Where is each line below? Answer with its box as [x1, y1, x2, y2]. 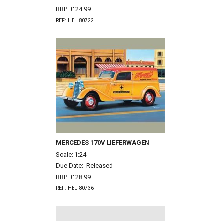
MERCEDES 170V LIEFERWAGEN [55, 138, 149, 146]
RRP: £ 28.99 [55, 173, 91, 181]
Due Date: [55, 162, 86, 170]
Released [86, 162, 113, 170]
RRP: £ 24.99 [55, 5, 91, 13]
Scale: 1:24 [55, 150, 86, 158]
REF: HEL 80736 [55, 184, 94, 191]
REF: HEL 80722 [55, 17, 94, 24]
